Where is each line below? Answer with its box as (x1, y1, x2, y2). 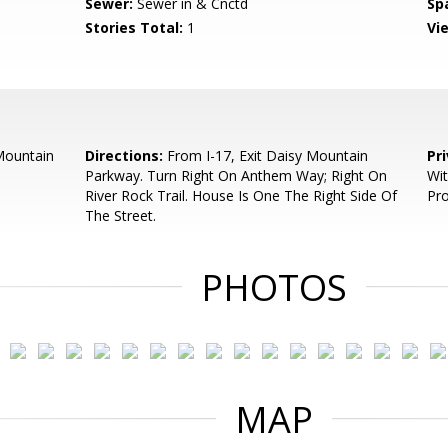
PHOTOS (201, 263, 347, 312)
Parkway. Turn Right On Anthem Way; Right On (85, 166, 388, 185)
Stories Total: (85, 18, 184, 37)
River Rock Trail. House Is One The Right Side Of (85, 186, 398, 205)
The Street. (85, 206, 157, 225)
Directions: (85, 146, 164, 165)
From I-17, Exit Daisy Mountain (163, 146, 369, 165)
